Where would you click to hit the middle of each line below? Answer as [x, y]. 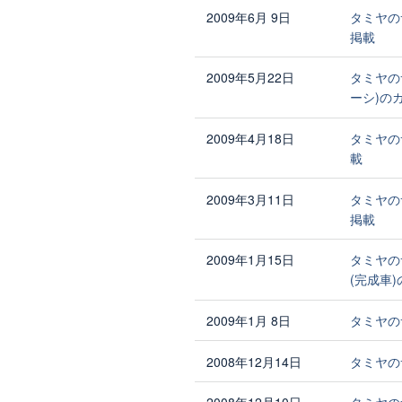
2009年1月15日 [250, 260]
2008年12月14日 [253, 361]
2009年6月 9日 [248, 17]
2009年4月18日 [250, 139]
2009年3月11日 [250, 199]
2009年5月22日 [250, 78]
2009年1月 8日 [248, 320]
